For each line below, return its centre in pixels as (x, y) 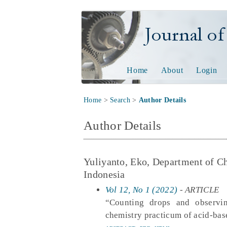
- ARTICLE (198, 190)
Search (120, 100)
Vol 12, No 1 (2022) (141, 190)
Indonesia (104, 174)
